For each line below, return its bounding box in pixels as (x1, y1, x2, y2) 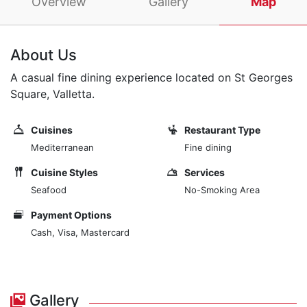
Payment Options (31, 209, 112, 221)
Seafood (31, 184, 66, 196)
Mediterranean (31, 142, 94, 153)
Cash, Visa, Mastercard (31, 227, 130, 238)
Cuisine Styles (31, 167, 98, 179)
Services (184, 167, 225, 179)
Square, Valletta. (10, 87, 95, 101)
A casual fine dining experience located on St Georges (10, 71, 293, 85)
